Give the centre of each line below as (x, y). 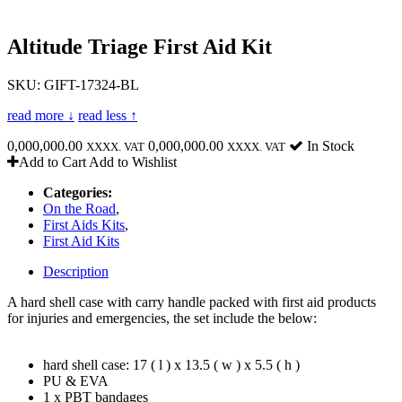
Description (76, 271)
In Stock (329, 145)
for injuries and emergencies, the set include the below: (162, 318)
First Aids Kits (84, 224)
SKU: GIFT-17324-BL (73, 84)
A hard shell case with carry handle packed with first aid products (192, 301)
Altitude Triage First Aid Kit (140, 46)
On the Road (79, 208)
